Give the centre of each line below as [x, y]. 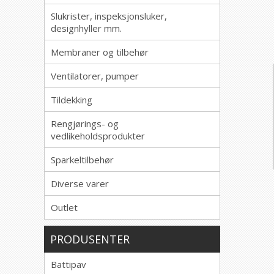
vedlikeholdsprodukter [98, 136]
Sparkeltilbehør [82, 160]
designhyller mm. [86, 28]
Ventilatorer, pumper [95, 76]
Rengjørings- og [85, 124]
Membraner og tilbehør [100, 52]
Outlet [64, 207]
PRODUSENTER [90, 239]
